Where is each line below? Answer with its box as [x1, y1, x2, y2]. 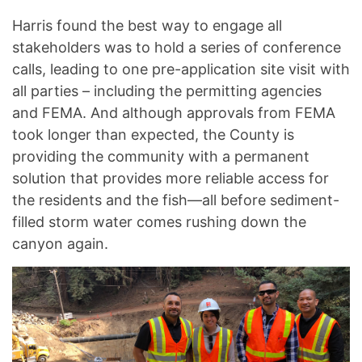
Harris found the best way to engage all [12, 17, 282, 35]
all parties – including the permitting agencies [12, 82, 322, 100]
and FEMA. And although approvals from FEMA [12, 104, 335, 122]
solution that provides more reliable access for [12, 170, 329, 187]
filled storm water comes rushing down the [12, 213, 306, 231]
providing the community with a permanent [12, 148, 309, 166]
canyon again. [12, 235, 108, 253]
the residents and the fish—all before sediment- [12, 192, 339, 209]
